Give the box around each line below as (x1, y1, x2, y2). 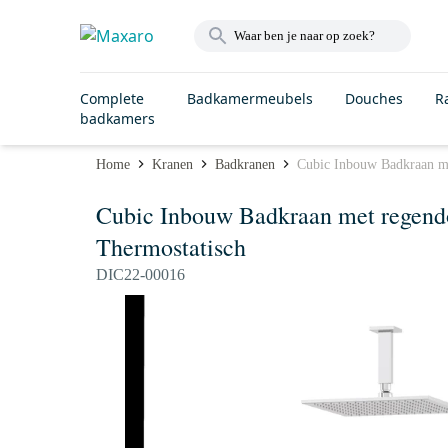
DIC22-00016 (96, 266, 185, 283)
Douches (345, 89, 403, 108)
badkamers (80, 109, 155, 128)
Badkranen (215, 156, 275, 172)
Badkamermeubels (187, 89, 313, 108)
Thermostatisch (96, 231, 246, 263)
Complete (80, 89, 144, 108)
